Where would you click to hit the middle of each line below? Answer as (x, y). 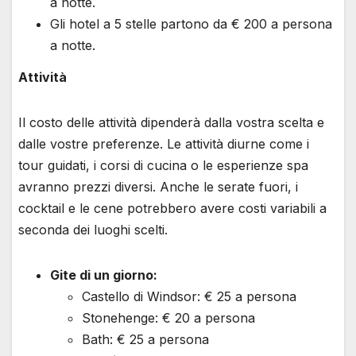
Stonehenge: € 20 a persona (168, 317)
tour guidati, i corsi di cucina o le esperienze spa (163, 165)
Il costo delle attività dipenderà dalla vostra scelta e (171, 122)
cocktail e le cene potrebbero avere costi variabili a (172, 208)
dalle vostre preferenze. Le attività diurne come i (164, 143)
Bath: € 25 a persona (145, 339)
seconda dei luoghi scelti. (93, 229)
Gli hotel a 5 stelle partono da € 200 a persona (191, 23)
